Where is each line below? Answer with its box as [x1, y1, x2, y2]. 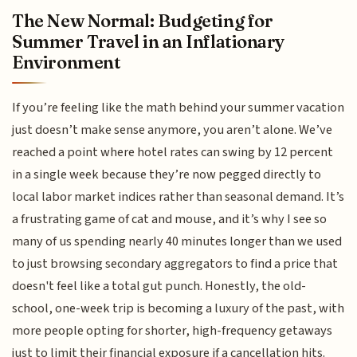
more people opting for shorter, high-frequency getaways [12, 320, 333, 340]
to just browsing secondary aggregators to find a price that [12, 253, 339, 273]
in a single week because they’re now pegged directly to [12, 164, 322, 184]
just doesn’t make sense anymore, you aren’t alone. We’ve [12, 120, 333, 139]
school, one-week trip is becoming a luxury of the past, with [12, 298, 345, 318]
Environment [12, 51, 121, 74]
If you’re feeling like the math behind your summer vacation [12, 97, 345, 117]
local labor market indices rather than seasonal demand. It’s [12, 186, 345, 206]
